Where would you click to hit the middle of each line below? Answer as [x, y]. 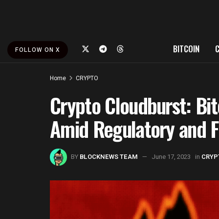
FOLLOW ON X [38, 50]
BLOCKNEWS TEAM [109, 156]
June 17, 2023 [171, 156]
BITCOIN [186, 49]
